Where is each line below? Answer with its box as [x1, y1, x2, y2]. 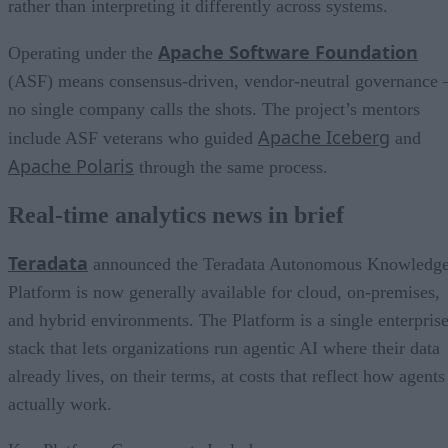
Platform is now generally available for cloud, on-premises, [8, 281, 440, 302]
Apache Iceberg [258, 124, 390, 149]
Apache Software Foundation [158, 39, 418, 64]
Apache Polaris [8, 153, 134, 178]
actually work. [8, 393, 112, 414]
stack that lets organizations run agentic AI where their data [8, 337, 440, 358]
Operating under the [8, 42, 158, 63]
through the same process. [134, 156, 333, 177]
